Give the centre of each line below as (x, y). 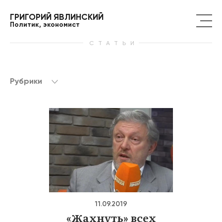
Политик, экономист (45, 24)
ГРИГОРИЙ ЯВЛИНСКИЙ (57, 17)
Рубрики (27, 81)
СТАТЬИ (111, 43)
